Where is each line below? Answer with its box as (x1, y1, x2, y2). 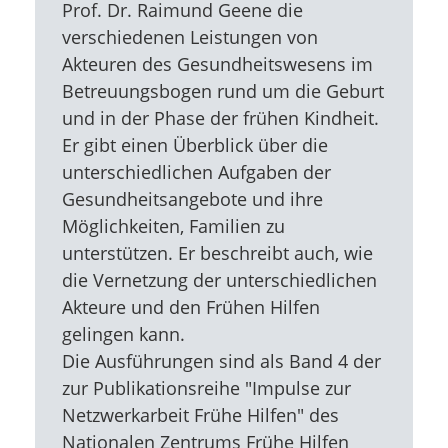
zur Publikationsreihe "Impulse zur (61, 376, 351, 401)
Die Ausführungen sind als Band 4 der (61, 349, 381, 374)
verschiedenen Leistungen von (61, 25, 318, 50)
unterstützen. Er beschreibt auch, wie (61, 241, 373, 266)
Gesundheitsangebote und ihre (61, 187, 323, 212)
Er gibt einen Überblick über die (61, 133, 328, 158)
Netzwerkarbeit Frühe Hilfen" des (61, 403, 339, 428)
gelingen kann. (61, 322, 185, 347)
